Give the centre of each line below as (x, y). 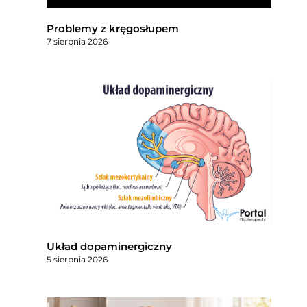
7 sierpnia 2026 (77, 42)
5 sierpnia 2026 (77, 259)
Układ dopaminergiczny (110, 246)
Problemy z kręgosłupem (113, 29)
